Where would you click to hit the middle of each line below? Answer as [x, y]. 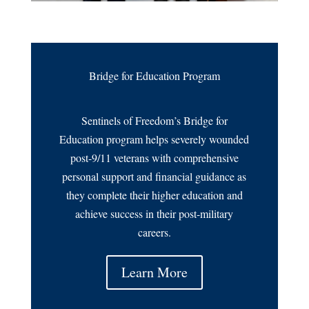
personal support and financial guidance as [154, 176]
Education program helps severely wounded [154, 139]
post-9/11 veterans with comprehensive [154, 157]
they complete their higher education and [154, 195]
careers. [154, 232]
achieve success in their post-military [154, 213]
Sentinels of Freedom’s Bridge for [154, 120]
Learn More [154, 272]
